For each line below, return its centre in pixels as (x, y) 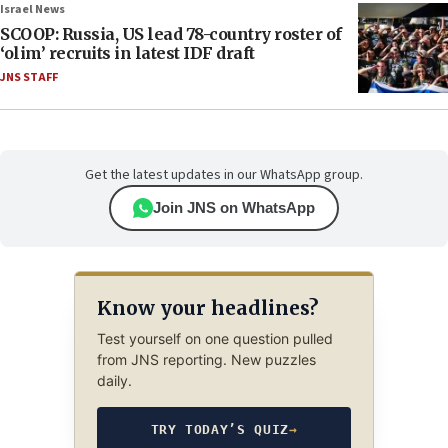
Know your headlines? (207, 307)
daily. (114, 381)
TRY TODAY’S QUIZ (219, 430)
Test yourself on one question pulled (214, 339)
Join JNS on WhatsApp (234, 208)
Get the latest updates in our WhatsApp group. (224, 175)
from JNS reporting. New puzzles (206, 360)
